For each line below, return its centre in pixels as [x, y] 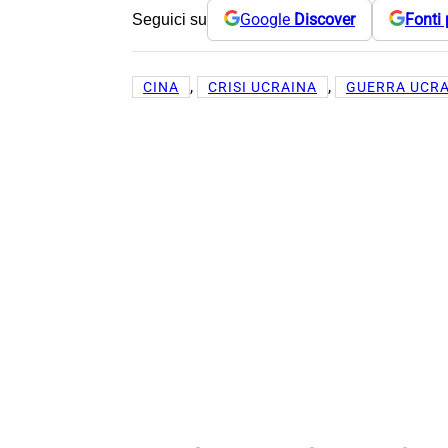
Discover [324, 20]
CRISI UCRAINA [262, 86]
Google [267, 20]
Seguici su [169, 19]
